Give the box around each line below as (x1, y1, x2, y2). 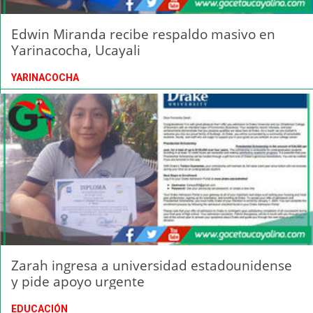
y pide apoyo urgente (11, 271, 145, 291)
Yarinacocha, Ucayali (11, 41, 140, 60)
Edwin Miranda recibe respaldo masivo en (11, 24, 275, 44)
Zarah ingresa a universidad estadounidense (11, 255, 292, 275)
